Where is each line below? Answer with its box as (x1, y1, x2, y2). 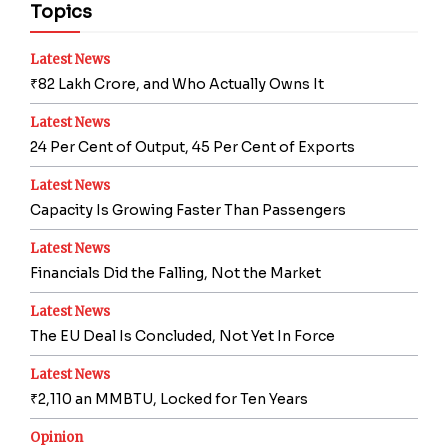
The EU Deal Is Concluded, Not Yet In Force (30, 327, 335, 346)
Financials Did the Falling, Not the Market (30, 264, 321, 283)
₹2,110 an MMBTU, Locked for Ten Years (30, 390, 308, 409)
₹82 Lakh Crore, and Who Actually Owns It (30, 75, 324, 94)
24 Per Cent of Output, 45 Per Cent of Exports (30, 138, 355, 157)
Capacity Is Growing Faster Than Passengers (30, 201, 346, 220)
